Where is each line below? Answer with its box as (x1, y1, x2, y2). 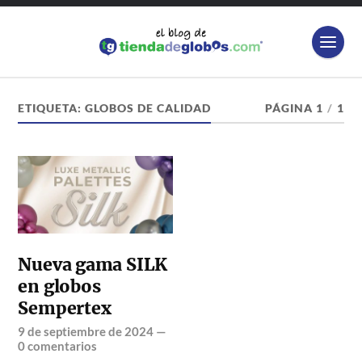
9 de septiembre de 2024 (18, 324, 154, 339)
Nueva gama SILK (18, 254, 168, 276)
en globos (18, 276, 101, 298)
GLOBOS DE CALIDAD (85, 102, 212, 116)
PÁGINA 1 (264, 102, 323, 116)
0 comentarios (18, 339, 98, 354)
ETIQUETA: (18, 102, 86, 116)
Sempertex (18, 297, 112, 320)
